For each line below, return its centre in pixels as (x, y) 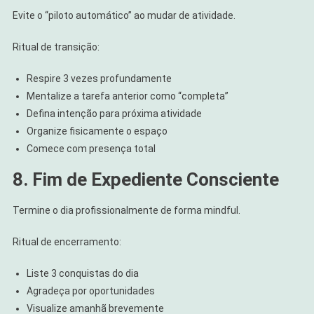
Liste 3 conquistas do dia (82, 273)
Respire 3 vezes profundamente (99, 78)
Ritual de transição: (56, 47)
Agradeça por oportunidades (90, 291)
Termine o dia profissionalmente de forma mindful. (126, 210)
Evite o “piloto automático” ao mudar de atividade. (124, 15)
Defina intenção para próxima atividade (114, 113)
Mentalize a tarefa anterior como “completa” (127, 96)
